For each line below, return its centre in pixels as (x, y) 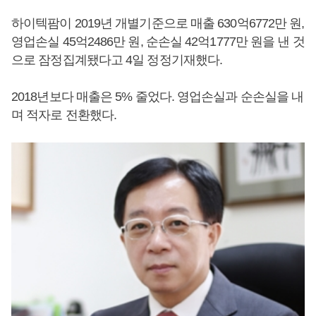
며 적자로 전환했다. (64, 115)
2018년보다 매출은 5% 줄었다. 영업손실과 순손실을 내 (158, 97)
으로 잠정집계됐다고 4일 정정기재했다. (117, 60)
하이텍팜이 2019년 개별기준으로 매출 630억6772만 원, (158, 23)
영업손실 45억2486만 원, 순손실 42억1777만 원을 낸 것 (158, 42)
